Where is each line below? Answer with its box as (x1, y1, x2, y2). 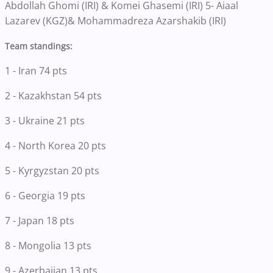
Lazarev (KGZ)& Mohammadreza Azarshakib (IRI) (5, 14, 226, 28)
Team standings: (5, 40, 73, 52)
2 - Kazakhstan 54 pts (5, 89, 102, 103)
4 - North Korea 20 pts (5, 139, 106, 153)
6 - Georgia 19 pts (5, 189, 85, 203)
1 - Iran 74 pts (5, 64, 67, 78)
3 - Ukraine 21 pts (5, 114, 85, 128)
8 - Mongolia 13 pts (5, 239, 91, 253)
